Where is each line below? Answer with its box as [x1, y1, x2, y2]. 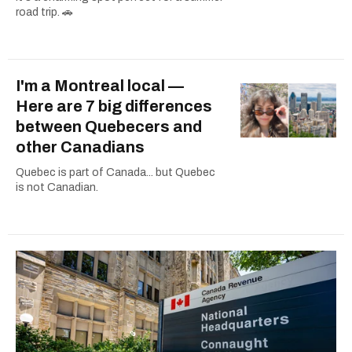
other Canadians [16, 138, 145, 156]
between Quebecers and [16, 118, 202, 136]
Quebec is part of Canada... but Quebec [16, 167, 215, 179]
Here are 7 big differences [16, 97, 212, 115]
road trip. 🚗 [16, 6, 73, 19]
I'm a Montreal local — [16, 77, 184, 95]
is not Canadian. [16, 181, 98, 194]
